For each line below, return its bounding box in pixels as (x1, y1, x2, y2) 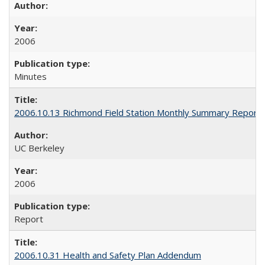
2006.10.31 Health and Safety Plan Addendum (14, 249, 201, 261)
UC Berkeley (14, 142, 64, 154)
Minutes (14, 70, 47, 82)
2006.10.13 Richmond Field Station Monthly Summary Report (14, 106, 261, 118)
